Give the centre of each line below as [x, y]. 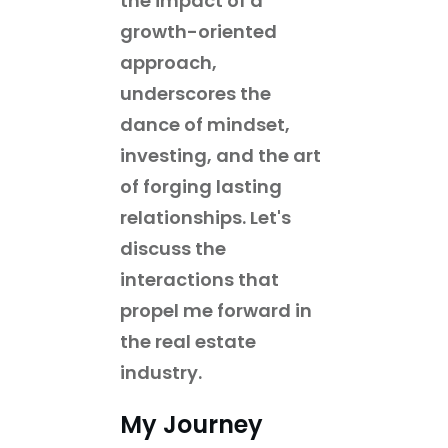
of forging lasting [201, 186]
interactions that [199, 279]
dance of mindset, [205, 124]
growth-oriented [198, 31]
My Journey [191, 424]
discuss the [173, 248]
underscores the [195, 93]
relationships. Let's [205, 217]
